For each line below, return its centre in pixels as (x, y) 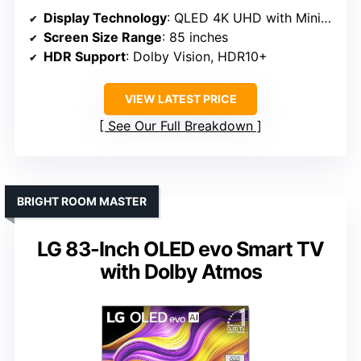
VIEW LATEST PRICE (180, 98)
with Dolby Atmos (180, 271)
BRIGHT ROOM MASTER (82, 201)
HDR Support (85, 56)
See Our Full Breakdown (180, 125)
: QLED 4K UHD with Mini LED (244, 17)
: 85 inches (195, 37)
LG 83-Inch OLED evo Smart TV (180, 249)
